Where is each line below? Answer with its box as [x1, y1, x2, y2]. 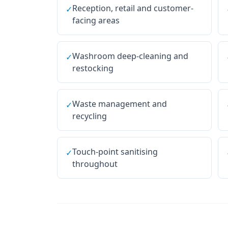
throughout [72, 158, 118, 169]
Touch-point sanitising [72, 146, 158, 157]
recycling [72, 110, 107, 122]
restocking [72, 63, 113, 74]
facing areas [72, 15, 120, 26]
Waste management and [72, 98, 167, 109]
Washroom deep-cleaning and [72, 50, 188, 62]
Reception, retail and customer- [72, 3, 193, 14]
